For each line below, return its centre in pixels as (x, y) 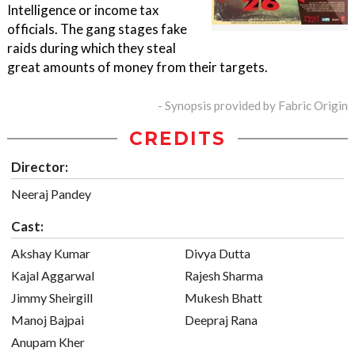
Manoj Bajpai (48, 320)
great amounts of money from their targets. (137, 67)
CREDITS (177, 139)
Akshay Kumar (51, 254)
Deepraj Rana (221, 320)
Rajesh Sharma (224, 276)
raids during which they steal (92, 48)
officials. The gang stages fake (97, 29)
